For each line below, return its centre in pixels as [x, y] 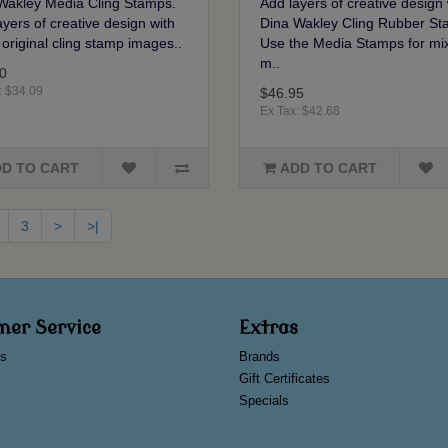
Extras [268, 328]
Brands [259, 357]
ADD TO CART [328, 168]
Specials [264, 401]
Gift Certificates [284, 379]
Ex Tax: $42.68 [299, 111]
